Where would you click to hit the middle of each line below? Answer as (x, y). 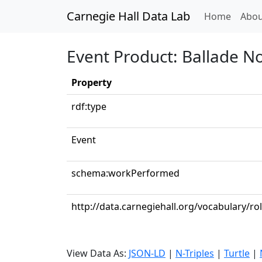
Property (92, 82)
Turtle (237, 253)
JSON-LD (147, 253)
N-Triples (195, 253)
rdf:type (89, 106)
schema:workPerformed (125, 173)
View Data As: (98, 253)
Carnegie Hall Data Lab (128, 16)
